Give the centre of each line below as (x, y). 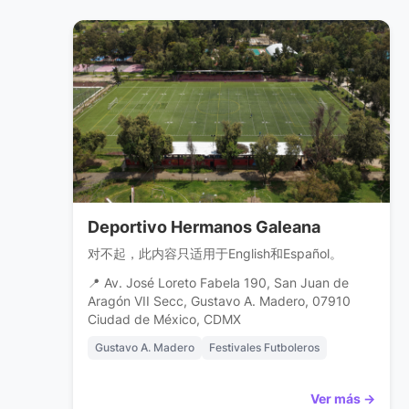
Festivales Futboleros (264, 348)
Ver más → (342, 399)
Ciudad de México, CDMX (164, 320)
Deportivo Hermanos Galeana (204, 227)
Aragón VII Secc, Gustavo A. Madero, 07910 (219, 302)
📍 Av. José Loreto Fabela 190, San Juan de (218, 283)
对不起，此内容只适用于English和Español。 (215, 254)
